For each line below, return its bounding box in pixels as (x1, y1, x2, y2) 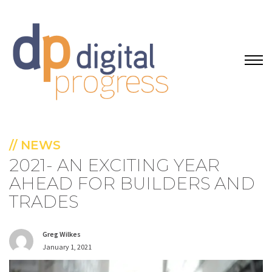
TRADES (9, 191, 78, 212)
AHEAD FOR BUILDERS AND (9, 172, 255, 194)
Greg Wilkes (42, 229, 81, 239)
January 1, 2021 (42, 242, 92, 251)
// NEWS (9, 137, 61, 152)
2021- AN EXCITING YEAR (9, 154, 220, 175)
